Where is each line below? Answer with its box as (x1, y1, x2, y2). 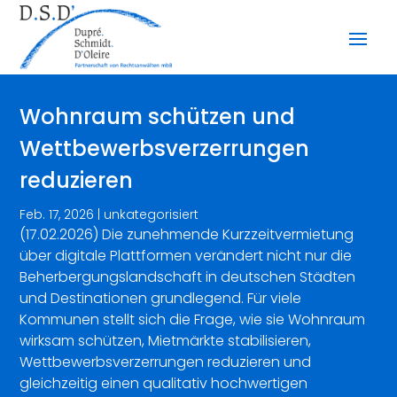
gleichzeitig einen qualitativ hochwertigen (19, 372, 308, 393)
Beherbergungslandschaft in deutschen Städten (19, 266, 356, 287)
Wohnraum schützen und (19, 101, 296, 131)
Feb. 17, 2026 (19, 205, 95, 223)
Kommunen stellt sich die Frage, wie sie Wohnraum (19, 308, 366, 330)
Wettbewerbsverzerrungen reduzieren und (19, 351, 312, 372)
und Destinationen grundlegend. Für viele (19, 287, 302, 308)
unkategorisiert (104, 205, 199, 223)
